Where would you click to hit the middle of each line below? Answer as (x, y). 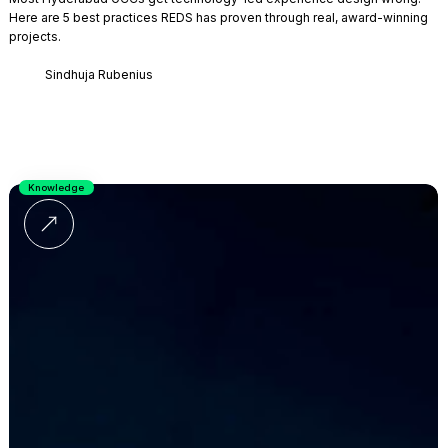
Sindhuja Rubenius (98, 75)
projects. (34, 36)
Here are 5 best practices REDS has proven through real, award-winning (218, 17)
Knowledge (56, 187)
